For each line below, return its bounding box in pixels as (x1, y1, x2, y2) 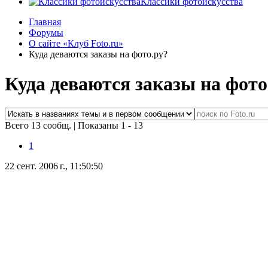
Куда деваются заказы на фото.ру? (29, 49, 167, 60)
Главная (29, 17, 61, 28)
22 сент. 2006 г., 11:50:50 (5, 161, 103, 172)
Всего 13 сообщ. (5, 120, 74, 131)
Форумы (29, 28, 63, 38)
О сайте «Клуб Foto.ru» (29, 38, 123, 49)
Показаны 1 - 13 (78, 120, 143, 131)
